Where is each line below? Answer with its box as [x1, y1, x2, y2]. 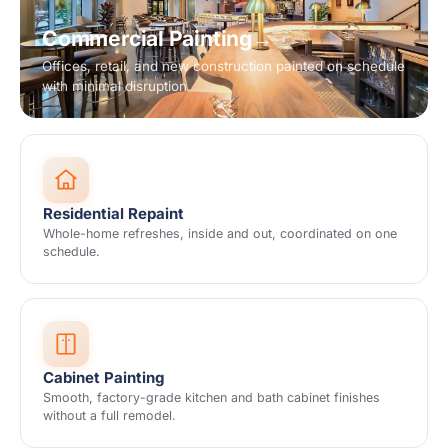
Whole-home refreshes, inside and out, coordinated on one [43, 226, 397, 241]
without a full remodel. [43, 408, 176, 423]
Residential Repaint [43, 204, 184, 223]
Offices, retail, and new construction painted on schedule [42, 58, 405, 74]
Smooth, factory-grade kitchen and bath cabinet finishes [43, 390, 380, 405]
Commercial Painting [42, 26, 253, 51]
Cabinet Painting [43, 368, 164, 387]
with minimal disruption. [42, 78, 191, 94]
